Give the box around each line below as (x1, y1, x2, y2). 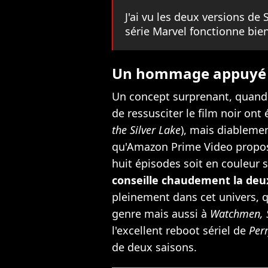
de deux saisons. (112, 240, 200, 255)
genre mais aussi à (112, 206, 210, 221)
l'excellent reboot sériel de (112, 223, 249, 238)
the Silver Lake (112, 123, 181, 138)
